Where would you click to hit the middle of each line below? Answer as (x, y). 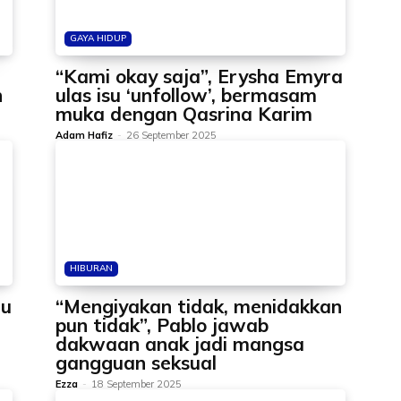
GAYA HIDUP (98, 38)
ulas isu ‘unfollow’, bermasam (186, 95)
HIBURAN (91, 268)
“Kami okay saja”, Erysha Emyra (199, 76)
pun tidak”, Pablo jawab (162, 325)
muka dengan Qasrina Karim (184, 114)
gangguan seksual (136, 363)
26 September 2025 (171, 135)
